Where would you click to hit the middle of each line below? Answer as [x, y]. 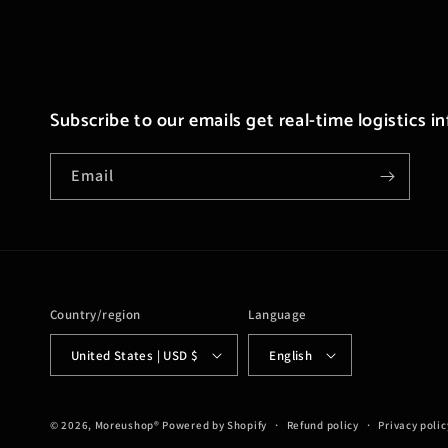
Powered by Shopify [214, 425]
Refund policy [322, 425]
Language [277, 314]
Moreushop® [127, 425]
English [291, 355]
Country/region [95, 314]
